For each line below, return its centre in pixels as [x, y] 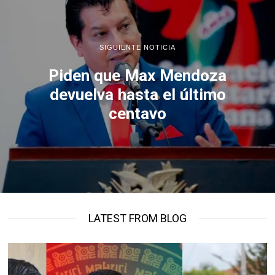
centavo [137, 113]
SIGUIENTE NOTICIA [137, 47]
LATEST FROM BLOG [137, 219]
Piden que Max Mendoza [137, 75]
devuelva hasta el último [137, 94]
